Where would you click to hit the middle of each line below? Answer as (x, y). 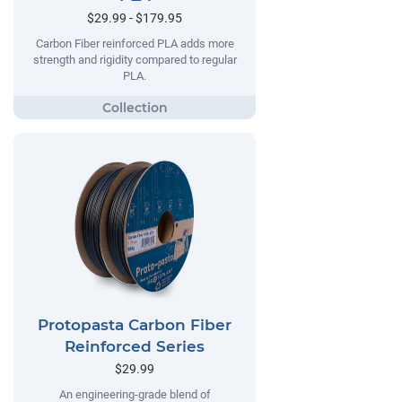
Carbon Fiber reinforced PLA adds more (135, 43)
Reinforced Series (135, 347)
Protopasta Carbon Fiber (135, 325)
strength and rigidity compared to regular (135, 59)
